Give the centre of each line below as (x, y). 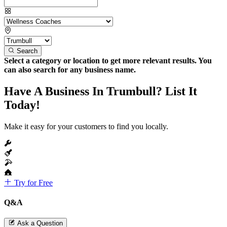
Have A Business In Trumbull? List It (101, 91)
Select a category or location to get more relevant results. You (108, 60)
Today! (22, 105)
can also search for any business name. (70, 69)
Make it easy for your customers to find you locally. (86, 126)
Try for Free (32, 182)
